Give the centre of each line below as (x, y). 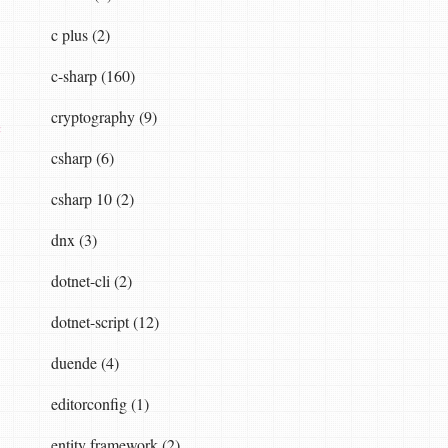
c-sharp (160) (92, 75)
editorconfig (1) (99, 403)
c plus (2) (80, 34)
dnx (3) (73, 239)
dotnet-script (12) (104, 321)
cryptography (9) (103, 116)
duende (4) (84, 362)
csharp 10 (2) (92, 198)
